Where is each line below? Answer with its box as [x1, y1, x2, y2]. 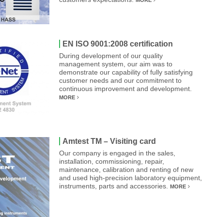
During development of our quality [59, 52, 163, 60]
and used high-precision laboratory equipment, [59, 174, 202, 182]
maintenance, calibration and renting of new [59, 166, 193, 173]
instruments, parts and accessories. [59, 182, 170, 190]
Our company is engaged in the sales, [59, 149, 175, 157]
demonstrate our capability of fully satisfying [59, 68, 193, 76]
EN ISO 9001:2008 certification [62, 40, 173, 48]
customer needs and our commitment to [59, 77, 182, 84]
